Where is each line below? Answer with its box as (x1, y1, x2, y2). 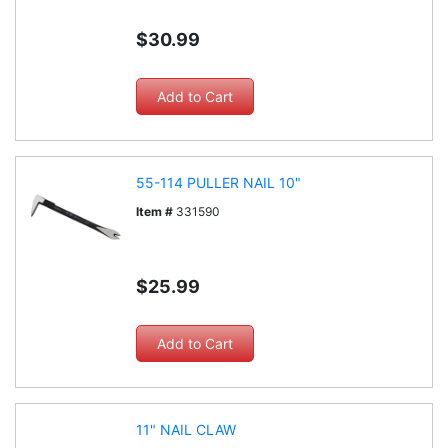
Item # (136, 204, 173, 219)
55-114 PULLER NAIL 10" (136, 174, 301, 191)
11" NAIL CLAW (136, 421, 236, 438)
